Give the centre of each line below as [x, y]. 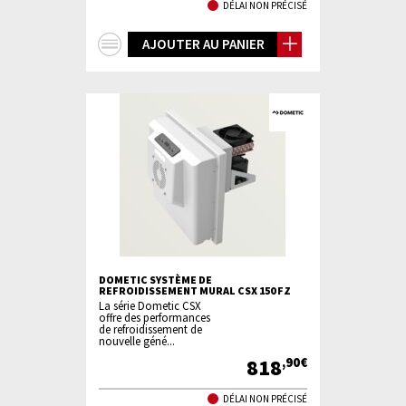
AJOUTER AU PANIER [203, 44]
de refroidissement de [150, 329]
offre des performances [155, 317]
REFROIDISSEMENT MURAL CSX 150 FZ [195, 290]
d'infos [153, 68]
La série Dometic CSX [150, 305]
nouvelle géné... [137, 341]
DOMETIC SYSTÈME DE [155, 280]
